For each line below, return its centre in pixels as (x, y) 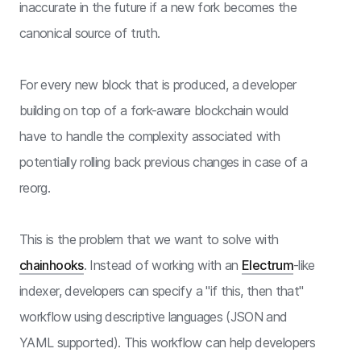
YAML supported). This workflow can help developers (167, 342)
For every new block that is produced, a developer (158, 84)
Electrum (268, 265)
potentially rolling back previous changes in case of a (164, 162)
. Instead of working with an (163, 265)
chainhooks (52, 265)
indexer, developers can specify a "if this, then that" (162, 290)
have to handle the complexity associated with (150, 136)
